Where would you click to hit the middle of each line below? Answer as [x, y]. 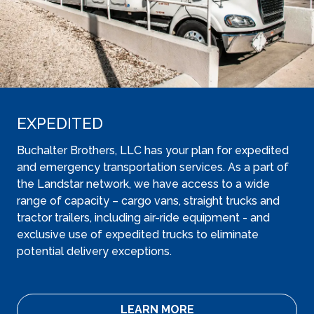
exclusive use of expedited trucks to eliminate [138, 234]
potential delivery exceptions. [96, 251]
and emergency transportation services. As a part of [153, 167]
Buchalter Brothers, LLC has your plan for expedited [153, 150]
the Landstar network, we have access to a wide [143, 184]
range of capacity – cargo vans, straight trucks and [148, 201]
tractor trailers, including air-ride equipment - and [143, 218]
